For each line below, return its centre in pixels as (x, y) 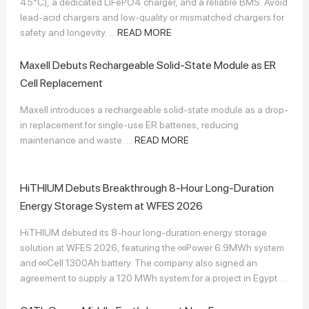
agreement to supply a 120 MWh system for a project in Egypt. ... (153, 278)
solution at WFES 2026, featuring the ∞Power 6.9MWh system (152, 247)
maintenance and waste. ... (77, 140)
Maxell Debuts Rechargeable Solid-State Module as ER (148, 65)
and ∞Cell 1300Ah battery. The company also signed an (138, 262)
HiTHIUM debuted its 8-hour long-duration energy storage (143, 232)
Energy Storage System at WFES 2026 (111, 206)
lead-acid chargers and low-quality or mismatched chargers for (152, 17)
